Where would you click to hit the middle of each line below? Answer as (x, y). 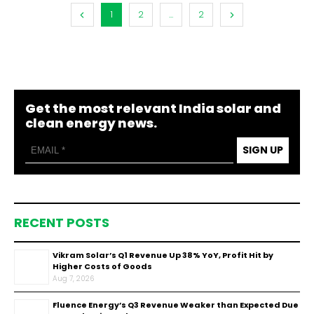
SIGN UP (263, 150)
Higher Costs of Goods (102, 266)
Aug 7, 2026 (73, 279)
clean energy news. (91, 123)
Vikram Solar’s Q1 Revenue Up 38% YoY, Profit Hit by (163, 255)
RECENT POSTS (62, 223)
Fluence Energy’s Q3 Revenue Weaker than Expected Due (176, 305)
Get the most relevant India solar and (153, 108)
